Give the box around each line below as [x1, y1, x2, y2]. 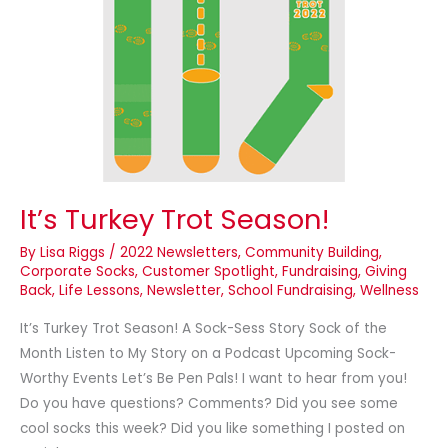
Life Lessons [59, 280, 140, 300]
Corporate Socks [20, 261, 135, 281]
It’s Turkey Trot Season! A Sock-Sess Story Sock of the [20, 319, 387, 339]
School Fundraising [228, 280, 353, 300]
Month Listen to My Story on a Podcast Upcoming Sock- [20, 344, 396, 364]
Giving [365, 261, 407, 281]
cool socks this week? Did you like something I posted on [20, 419, 405, 439]
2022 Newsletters [120, 242, 238, 262]
